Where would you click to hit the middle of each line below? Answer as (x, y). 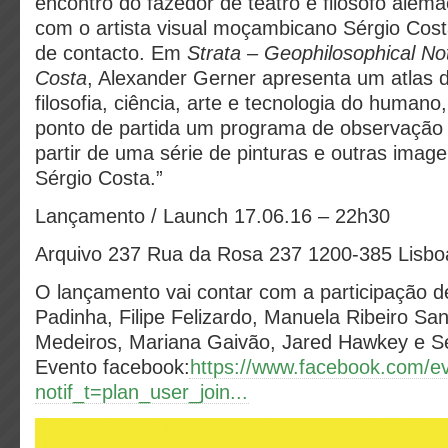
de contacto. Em (108, 53)
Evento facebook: (112, 367)
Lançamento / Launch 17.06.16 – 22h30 (212, 216)
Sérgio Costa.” (99, 178)
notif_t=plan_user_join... (141, 392)
